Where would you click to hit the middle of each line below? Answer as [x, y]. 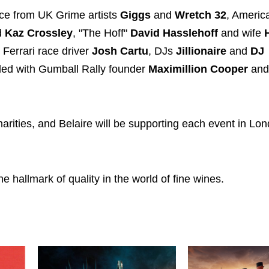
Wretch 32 [201, 15]
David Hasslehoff [174, 33]
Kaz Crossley [39, 33]
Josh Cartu [120, 51]
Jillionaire [201, 51]
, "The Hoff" [101, 33]
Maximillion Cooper [200, 69]
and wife [241, 33]
